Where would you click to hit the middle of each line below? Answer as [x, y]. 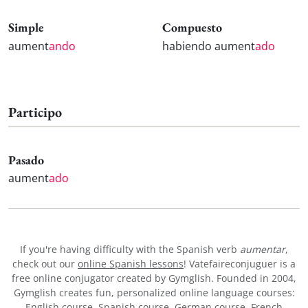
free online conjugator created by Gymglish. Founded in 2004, [154, 278]
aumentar [263, 250]
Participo [35, 112]
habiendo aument [209, 46]
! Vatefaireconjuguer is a [240, 264]
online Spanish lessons [131, 264]
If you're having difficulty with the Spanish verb [130, 250]
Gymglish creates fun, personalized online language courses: [154, 293]
